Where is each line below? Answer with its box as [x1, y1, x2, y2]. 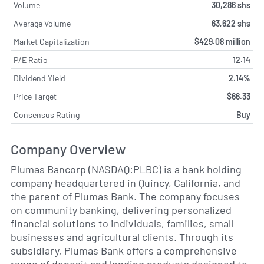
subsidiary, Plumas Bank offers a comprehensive [11, 244, 237, 257]
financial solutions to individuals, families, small [11, 217, 233, 230]
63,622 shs [212, 18, 250, 28]
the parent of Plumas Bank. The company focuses [11, 190, 240, 203]
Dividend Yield [14, 73, 65, 83]
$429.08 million [194, 37, 250, 47]
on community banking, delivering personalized [11, 203, 232, 216]
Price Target [14, 91, 57, 101]
